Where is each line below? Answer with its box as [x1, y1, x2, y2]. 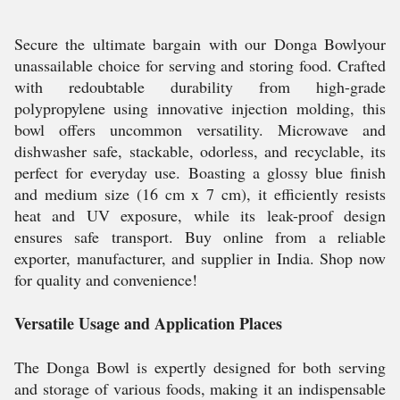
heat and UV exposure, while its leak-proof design [14, 204, 386, 226]
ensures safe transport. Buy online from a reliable [14, 226, 386, 247]
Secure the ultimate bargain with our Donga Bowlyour [14, 33, 386, 54]
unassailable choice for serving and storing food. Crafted [14, 54, 386, 76]
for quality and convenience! [14, 269, 197, 290]
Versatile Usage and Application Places [14, 312, 282, 335]
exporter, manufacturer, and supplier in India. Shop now [14, 247, 386, 269]
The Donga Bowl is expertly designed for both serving [14, 356, 386, 378]
